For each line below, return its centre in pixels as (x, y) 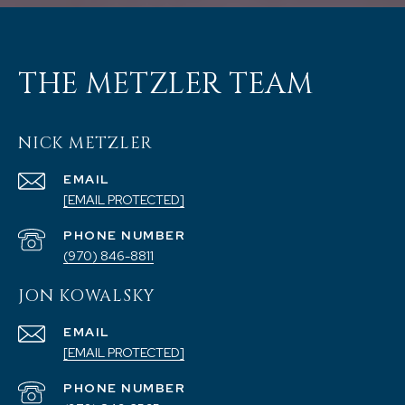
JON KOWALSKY (86, 297)
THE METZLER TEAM (165, 85)
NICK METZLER (85, 144)
